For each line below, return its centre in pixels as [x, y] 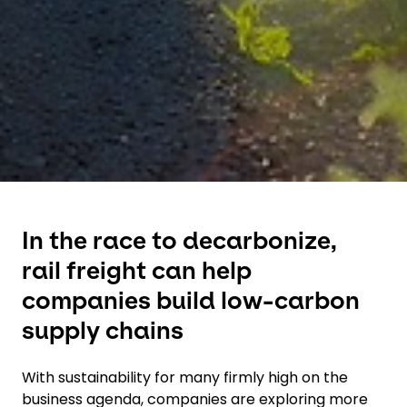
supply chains [103, 330]
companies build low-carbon [191, 300]
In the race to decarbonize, [179, 240]
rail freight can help [137, 270]
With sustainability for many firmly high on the [185, 377]
